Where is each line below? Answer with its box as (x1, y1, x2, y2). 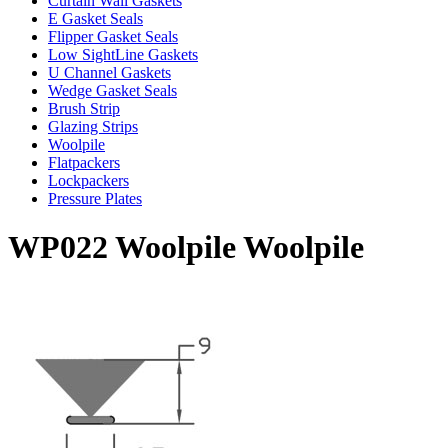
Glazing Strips (48, 117, 138, 135)
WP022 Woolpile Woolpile (8, 229, 364, 266)
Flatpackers (48, 153, 120, 171)
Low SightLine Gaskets (48, 45, 198, 63)
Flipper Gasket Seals (48, 27, 178, 45)
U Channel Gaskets (48, 63, 171, 81)
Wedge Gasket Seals (48, 81, 177, 99)
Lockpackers (48, 171, 129, 189)
